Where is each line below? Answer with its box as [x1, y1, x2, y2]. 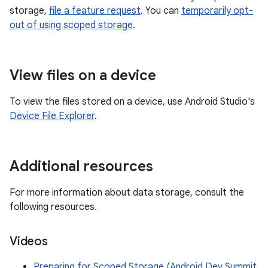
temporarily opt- [181, 5, 253, 17]
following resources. [10, 201, 97, 213]
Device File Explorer [10, 110, 95, 122]
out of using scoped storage [10, 19, 133, 31]
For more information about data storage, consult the [10, 187, 244, 199]
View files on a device [10, 66, 156, 84]
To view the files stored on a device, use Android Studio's [10, 96, 255, 108]
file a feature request [49, 5, 141, 17]
